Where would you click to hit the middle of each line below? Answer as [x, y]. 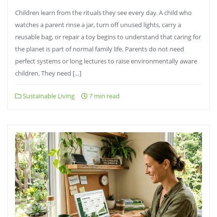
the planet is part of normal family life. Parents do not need [100, 49]
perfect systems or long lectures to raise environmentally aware [106, 61]
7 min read [104, 96]
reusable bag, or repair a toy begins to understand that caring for [108, 37]
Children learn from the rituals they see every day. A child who [103, 13]
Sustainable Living [48, 96]
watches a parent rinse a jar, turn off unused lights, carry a [98, 25]
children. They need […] [48, 73]
